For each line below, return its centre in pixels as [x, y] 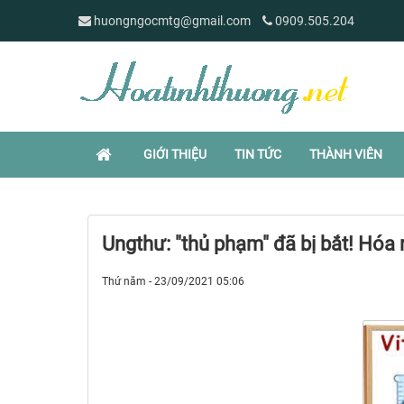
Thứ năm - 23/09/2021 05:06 [173, 281]
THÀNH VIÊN [346, 154]
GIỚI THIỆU [175, 154]
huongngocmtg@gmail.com [172, 20]
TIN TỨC [258, 154]
